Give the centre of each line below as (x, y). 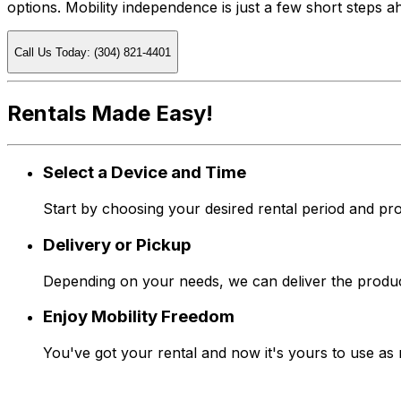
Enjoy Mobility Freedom (139, 317)
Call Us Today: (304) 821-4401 (93, 52)
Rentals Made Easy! (110, 113)
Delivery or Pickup (117, 244)
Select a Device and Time (145, 173)
